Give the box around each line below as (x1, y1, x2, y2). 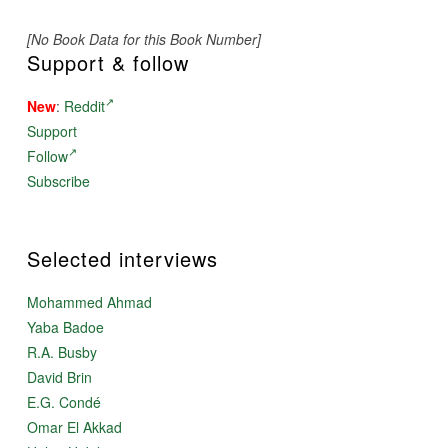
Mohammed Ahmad (26, 291, 152, 312)
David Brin (26, 366, 92, 387)
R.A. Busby (26, 341, 97, 362)
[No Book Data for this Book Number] (26, 28, 261, 49)
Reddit (63, 95, 105, 116)
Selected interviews (26, 243, 218, 273)
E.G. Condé (26, 391, 101, 412)
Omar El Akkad (26, 416, 122, 437)
